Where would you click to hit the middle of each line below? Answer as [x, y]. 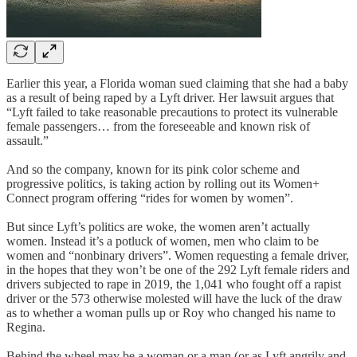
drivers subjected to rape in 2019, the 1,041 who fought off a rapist [174, 284]
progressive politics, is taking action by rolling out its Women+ [163, 184]
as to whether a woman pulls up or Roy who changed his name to [171, 313]
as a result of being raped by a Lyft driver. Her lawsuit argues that [170, 98]
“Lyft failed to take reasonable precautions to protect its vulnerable [172, 112]
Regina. [26, 328]
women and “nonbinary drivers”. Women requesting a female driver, [178, 256]
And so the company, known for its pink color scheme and [153, 170]
